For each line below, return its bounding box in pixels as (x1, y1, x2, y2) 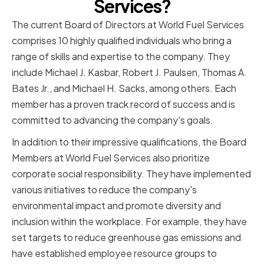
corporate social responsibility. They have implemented (12, 167, 251, 180)
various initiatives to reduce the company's (12, 183, 197, 196)
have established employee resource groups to (12, 247, 217, 260)
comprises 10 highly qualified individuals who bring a (12, 34, 232, 47)
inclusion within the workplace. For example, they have (12, 215, 247, 228)
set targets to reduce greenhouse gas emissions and (12, 231, 241, 244)
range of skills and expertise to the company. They (12, 50, 230, 63)
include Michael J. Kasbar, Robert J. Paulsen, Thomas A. (12, 66, 247, 79)
